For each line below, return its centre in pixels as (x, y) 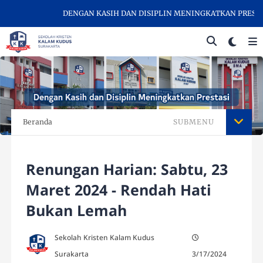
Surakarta (72, 254)
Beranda (38, 122)
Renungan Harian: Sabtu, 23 (127, 169)
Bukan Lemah (77, 210)
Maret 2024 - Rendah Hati (119, 190)
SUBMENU (193, 122)
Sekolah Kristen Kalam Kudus (105, 238)
